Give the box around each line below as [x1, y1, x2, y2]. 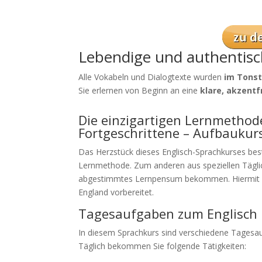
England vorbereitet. [78, 187, 154, 198]
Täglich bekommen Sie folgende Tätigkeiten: [78, 240, 247, 251]
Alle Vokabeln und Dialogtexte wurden [78, 71, 225, 82]
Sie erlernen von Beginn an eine [78, 85, 201, 96]
